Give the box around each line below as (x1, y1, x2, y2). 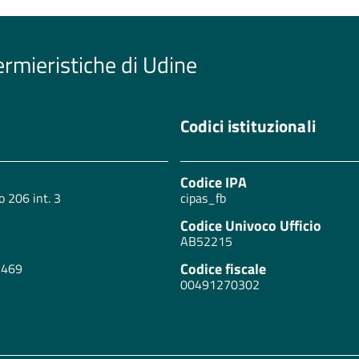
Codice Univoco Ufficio (179, 214, 321, 236)
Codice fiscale (179, 257, 266, 280)
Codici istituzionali (179, 112, 316, 139)
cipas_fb (179, 188, 226, 208)
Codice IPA (179, 171, 247, 193)
